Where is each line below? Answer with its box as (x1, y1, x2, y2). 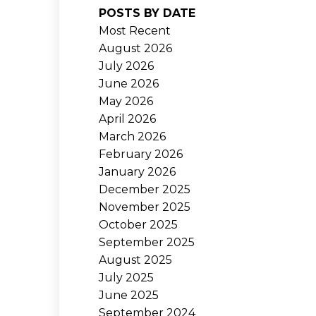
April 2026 (99, 111, 157, 126)
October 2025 (99, 217, 178, 231)
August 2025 (99, 253, 173, 267)
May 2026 (99, 94, 154, 108)
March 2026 (99, 129, 166, 143)
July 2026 (99, 59, 154, 73)
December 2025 (99, 182, 191, 196)
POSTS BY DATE (99, 6, 196, 20)
